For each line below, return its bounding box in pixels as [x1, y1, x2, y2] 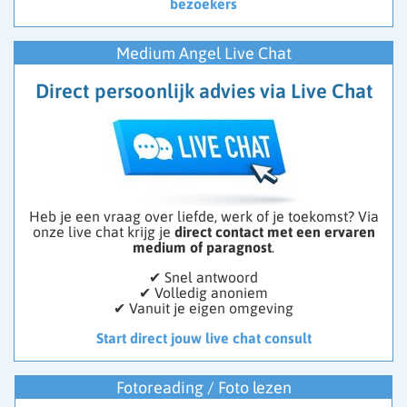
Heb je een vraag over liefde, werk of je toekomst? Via [28, 208, 379, 225]
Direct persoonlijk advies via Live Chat [35, 79, 373, 104]
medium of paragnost [133, 239, 272, 256]
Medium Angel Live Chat [115, 44, 292, 64]
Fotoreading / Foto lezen [115, 378, 292, 398]
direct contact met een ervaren [174, 223, 375, 241]
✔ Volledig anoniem [139, 284, 268, 302]
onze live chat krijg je [32, 223, 174, 241]
